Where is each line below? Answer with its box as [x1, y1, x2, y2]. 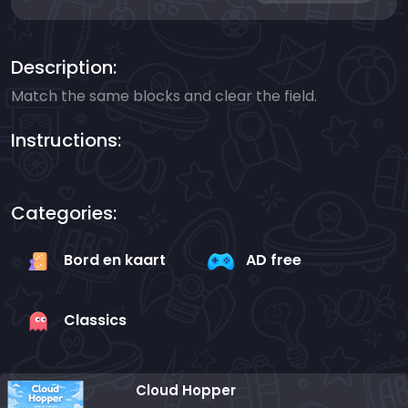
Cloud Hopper [136, 381, 237, 401]
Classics [64, 310, 127, 331]
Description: [11, 55, 117, 81]
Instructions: [11, 127, 121, 154]
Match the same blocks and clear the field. [11, 86, 317, 107]
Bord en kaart [64, 250, 166, 271]
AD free [246, 250, 301, 271]
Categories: [11, 200, 117, 227]
